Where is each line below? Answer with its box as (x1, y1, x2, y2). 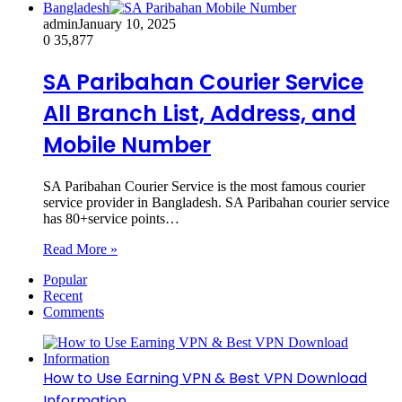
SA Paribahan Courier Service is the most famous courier (43, 178, 365, 194)
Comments (43, 303, 104, 319)
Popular (43, 271, 87, 287)
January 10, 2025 (78, 15, 176, 31)
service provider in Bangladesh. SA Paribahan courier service (43, 194, 389, 210)
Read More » (43, 240, 118, 257)
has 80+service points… (43, 210, 179, 226)
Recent (43, 287, 83, 303)
